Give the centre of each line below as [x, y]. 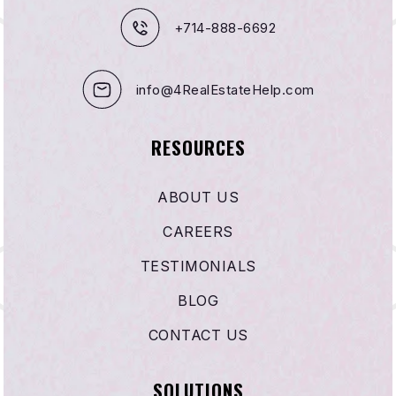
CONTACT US [198, 335]
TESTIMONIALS [198, 266]
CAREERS [198, 231]
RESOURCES [198, 147]
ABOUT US [198, 197]
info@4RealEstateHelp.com [225, 89]
